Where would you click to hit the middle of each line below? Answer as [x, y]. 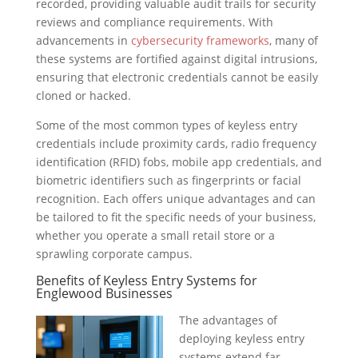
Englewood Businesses [104, 294]
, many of [293, 41]
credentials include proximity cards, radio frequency [176, 144]
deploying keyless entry [241, 339]
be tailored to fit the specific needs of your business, [175, 217]
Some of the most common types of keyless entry [166, 125]
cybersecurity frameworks [200, 41]
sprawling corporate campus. [114, 254]
